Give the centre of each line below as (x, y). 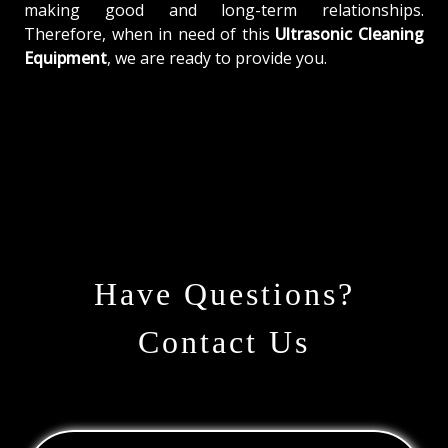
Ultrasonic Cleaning (350, 33)
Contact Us (224, 341)
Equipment (65, 57)
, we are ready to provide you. (217, 57)
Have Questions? (224, 293)
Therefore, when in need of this (150, 33)
